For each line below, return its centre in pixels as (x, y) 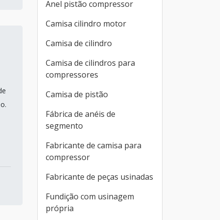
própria (60, 208)
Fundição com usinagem (90, 196)
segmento (64, 126)
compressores (72, 75)
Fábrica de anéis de (81, 114)
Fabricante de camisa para (94, 145)
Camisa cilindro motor (86, 24)
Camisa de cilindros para (90, 63)
